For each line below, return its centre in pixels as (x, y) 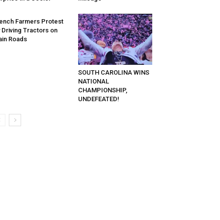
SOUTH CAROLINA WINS (113, 73)
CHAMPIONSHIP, (102, 90)
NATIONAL (93, 82)
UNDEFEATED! (98, 99)
